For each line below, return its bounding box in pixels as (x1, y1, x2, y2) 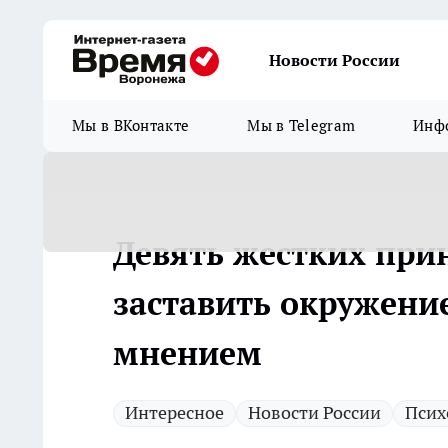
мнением (113, 332, 262, 374)
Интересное (125, 401, 224, 424)
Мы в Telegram (247, 116, 356, 135)
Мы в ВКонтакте (72, 116, 190, 135)
